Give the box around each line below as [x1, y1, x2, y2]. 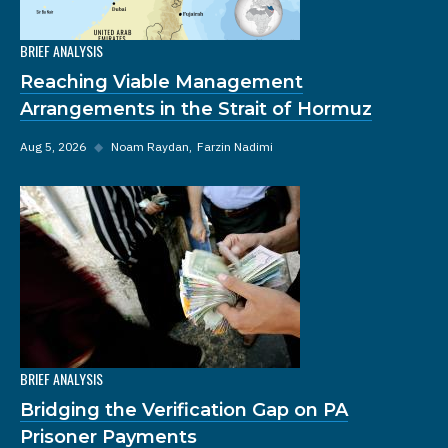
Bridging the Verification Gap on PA [20, 398, 348, 421]
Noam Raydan [111, 138, 189, 154]
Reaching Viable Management [20, 70, 303, 93]
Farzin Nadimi [197, 138, 273, 154]
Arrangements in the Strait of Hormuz [20, 97, 372, 120]
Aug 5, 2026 [20, 138, 86, 154]
